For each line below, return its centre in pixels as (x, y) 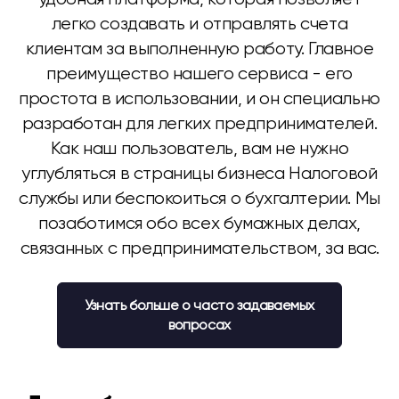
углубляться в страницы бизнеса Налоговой (199, 173)
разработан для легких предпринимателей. (199, 123)
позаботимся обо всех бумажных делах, (199, 223)
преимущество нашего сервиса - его (199, 73)
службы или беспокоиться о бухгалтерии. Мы (199, 198)
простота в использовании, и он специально (199, 98)
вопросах (199, 325)
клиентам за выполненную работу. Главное (199, 49)
